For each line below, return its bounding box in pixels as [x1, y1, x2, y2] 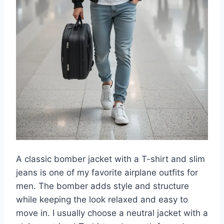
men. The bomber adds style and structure [16, 181, 189, 191]
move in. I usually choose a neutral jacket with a [16, 208, 208, 218]
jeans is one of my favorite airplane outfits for [16, 167, 198, 178]
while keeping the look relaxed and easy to [16, 194, 188, 205]
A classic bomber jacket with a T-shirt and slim [16, 154, 205, 164]
